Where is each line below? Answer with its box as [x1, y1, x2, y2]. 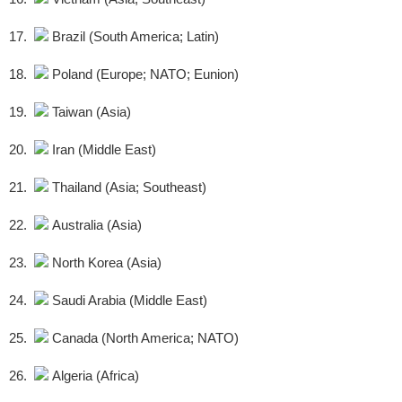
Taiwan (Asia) [48, 104, 131, 120]
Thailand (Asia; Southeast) [48, 179, 206, 196]
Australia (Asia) [48, 217, 142, 233]
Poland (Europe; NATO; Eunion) [48, 66, 239, 83]
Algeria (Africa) [48, 368, 139, 384]
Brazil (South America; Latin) [48, 29, 219, 45]
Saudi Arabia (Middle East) [48, 293, 207, 309]
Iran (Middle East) [48, 142, 156, 158]
